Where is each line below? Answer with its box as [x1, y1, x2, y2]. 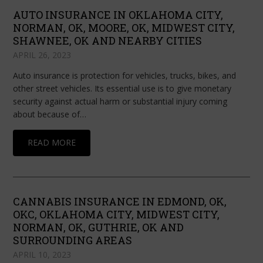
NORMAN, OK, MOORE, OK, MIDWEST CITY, [13, 21, 235, 35]
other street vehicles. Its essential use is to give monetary [13, 83, 232, 95]
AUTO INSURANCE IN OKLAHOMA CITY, [13, 8, 224, 22]
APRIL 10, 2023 [13, 249, 72, 261]
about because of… [13, 109, 87, 120]
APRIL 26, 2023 [13, 49, 72, 61]
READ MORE [28, 137, 76, 149]
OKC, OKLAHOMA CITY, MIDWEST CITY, [13, 207, 220, 222]
